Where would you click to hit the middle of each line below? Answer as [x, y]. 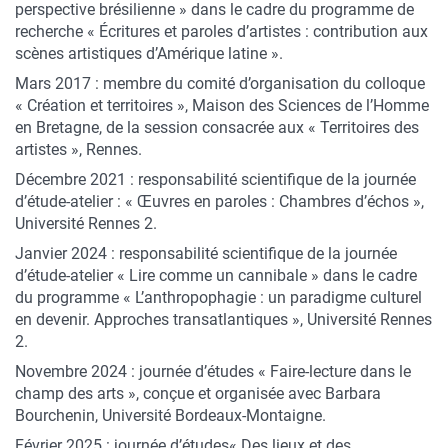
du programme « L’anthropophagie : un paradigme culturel [218, 297]
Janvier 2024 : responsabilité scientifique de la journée [206, 253]
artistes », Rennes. [78, 149]
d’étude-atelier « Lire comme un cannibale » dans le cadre [216, 275]
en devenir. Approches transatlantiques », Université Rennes [223, 319]
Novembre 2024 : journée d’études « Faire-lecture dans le [213, 371]
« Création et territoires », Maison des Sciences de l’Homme [222, 105]
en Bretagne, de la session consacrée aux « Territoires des [217, 127]
